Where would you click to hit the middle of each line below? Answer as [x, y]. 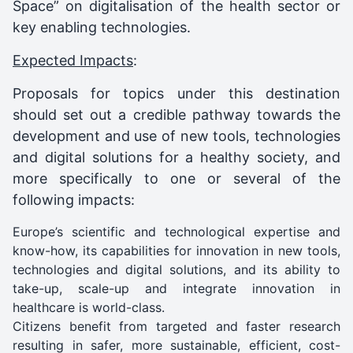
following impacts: [74, 199]
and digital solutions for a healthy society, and [176, 157]
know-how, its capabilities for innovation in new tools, [176, 250]
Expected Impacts [73, 60]
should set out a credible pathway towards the [176, 114]
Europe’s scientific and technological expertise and [176, 231]
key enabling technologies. [102, 27]
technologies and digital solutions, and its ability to [176, 269]
